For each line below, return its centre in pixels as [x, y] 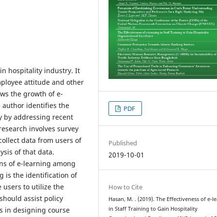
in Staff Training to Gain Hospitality [153, 209]
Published [123, 143]
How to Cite [126, 187]
